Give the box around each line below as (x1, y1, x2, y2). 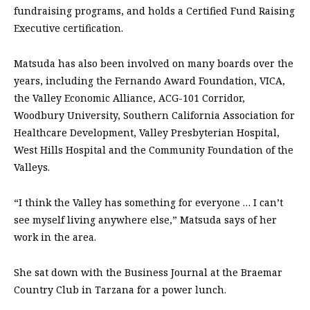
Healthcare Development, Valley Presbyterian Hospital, (14, 125, 280, 139)
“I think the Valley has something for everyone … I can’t (14, 195, 283, 209)
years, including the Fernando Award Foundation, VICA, (14, 73, 285, 87)
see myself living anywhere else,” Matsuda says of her (14, 212, 277, 226)
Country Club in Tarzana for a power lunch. (14, 282, 226, 296)
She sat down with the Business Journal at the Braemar (14, 265, 282, 279)
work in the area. (14, 230, 96, 244)
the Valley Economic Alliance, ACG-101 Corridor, (14, 91, 245, 104)
